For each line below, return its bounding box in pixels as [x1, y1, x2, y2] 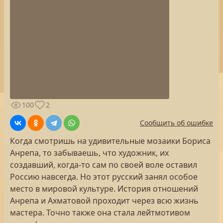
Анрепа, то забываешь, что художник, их [10, 147, 169, 158]
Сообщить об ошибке [140, 118, 213, 127]
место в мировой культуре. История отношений [10, 183, 198, 194]
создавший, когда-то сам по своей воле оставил [10, 159, 197, 170]
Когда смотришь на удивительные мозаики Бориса [10, 135, 211, 146]
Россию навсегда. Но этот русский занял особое [10, 171, 198, 182]
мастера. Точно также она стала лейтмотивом [10, 207, 190, 218]
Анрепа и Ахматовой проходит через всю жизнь [10, 195, 199, 206]
